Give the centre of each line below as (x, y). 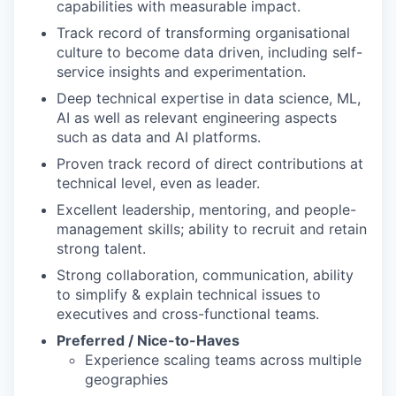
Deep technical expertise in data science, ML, (209, 99)
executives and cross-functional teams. (188, 314)
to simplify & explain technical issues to (189, 295)
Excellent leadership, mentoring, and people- (206, 210)
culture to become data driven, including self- (209, 53)
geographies (126, 380)
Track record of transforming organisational (203, 33)
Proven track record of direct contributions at (210, 164)
